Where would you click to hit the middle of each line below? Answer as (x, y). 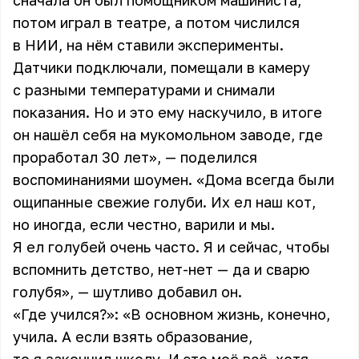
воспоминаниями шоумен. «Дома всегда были (173, 179)
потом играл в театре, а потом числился (156, 22)
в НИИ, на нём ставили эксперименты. (148, 45)
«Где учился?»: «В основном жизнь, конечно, (171, 314)
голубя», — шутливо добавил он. (127, 292)
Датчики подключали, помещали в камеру (161, 67)
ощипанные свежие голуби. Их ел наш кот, (164, 202)
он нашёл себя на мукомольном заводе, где (168, 135)
